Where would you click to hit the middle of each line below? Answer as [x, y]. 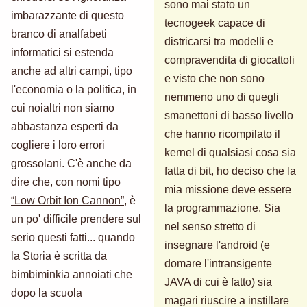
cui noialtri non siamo [63, 108]
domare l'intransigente [218, 263]
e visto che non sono [214, 78]
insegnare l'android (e [217, 245]
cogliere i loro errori [58, 145]
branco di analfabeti [59, 34]
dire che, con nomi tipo [66, 182]
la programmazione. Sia [222, 208]
